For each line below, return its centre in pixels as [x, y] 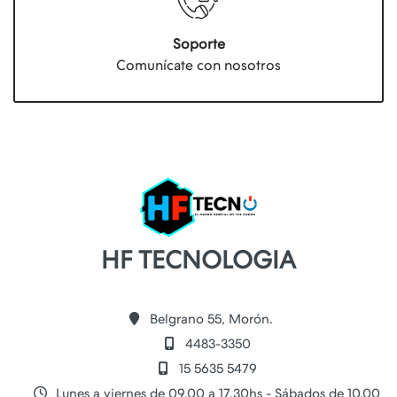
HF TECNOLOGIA [198, 260]
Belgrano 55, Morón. [209, 319]
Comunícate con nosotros [198, 65]
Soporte [198, 44]
